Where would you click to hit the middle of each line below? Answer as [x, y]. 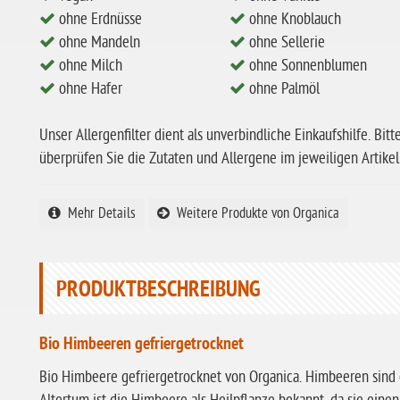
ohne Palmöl [282, 89]
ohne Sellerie [285, 42]
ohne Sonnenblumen [306, 66]
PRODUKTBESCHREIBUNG [158, 291]
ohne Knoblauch [293, 19]
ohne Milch [89, 66]
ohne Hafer [89, 89]
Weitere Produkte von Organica [254, 213]
